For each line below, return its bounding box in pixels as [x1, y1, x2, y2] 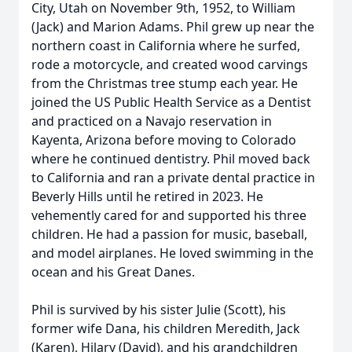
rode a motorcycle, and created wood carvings [31, 56, 308, 73]
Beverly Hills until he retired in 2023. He [31, 188, 263, 205]
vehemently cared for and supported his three [31, 207, 306, 224]
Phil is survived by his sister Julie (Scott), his [31, 301, 286, 318]
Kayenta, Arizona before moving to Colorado [31, 131, 296, 148]
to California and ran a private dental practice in [31, 169, 315, 186]
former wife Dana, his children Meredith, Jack [31, 320, 300, 337]
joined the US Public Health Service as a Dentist [31, 93, 311, 111]
